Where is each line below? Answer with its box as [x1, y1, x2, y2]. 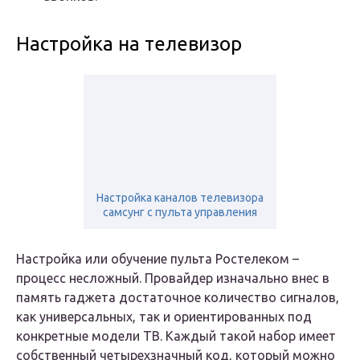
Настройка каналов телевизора [96, 191, 264, 205]
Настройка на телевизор [16, 33, 242, 55]
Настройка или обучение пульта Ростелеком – [16, 252, 299, 267]
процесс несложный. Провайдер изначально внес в [16, 271, 329, 286]
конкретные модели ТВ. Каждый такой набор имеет [16, 329, 336, 344]
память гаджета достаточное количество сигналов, [16, 290, 339, 305]
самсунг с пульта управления [103, 206, 257, 219]
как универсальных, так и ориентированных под [16, 309, 312, 325]
